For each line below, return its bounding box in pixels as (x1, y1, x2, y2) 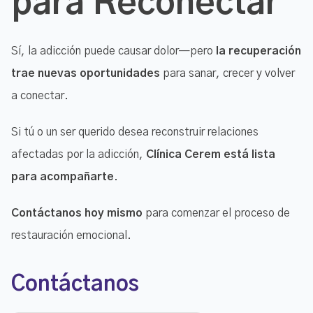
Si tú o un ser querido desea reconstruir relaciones (11, 126, 259, 138)
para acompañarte (11, 170, 114, 182)
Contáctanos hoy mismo (11, 207, 143, 219)
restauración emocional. (11, 229, 131, 241)
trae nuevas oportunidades (11, 67, 160, 79)
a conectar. (11, 89, 68, 101)
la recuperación (216, 45, 301, 57)
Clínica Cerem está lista (146, 148, 275, 160)
